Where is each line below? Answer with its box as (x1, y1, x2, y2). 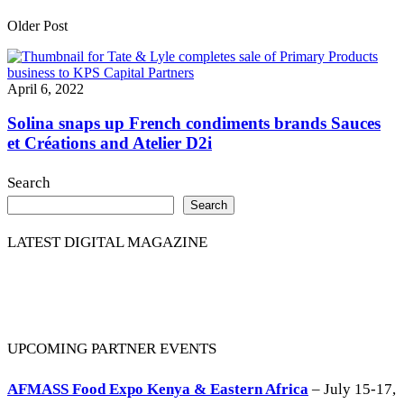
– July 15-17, (308, 381, 396, 399)
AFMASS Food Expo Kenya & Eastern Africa (7, 381, 308, 399)
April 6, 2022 (7, 80, 84, 96)
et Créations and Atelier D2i (7, 133, 212, 153)
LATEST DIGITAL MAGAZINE (7, 234, 207, 252)
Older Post (7, 17, 68, 33)
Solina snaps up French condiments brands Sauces (7, 114, 381, 133)
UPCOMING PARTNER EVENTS (7, 340, 216, 358)
